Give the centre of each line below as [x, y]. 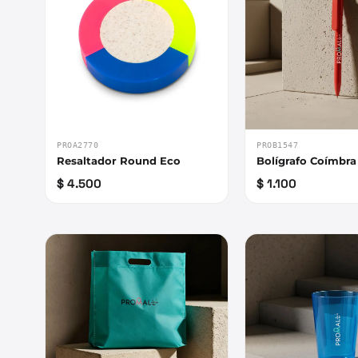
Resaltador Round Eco [119, 161]
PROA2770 [78, 145]
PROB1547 [278, 145]
